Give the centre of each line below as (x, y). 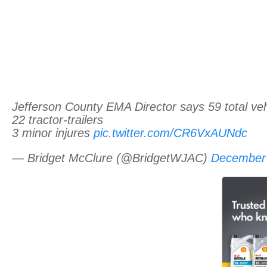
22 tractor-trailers (58, 119)
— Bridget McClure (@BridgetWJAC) (111, 158)
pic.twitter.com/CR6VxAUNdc (170, 133)
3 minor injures (53, 133)
